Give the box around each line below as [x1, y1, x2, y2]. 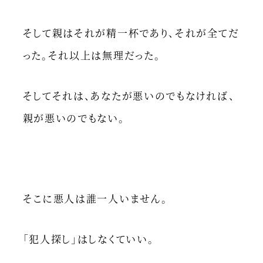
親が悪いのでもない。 [22, 110, 125, 125]
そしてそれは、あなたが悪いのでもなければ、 [22, 87, 235, 103]
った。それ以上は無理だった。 [22, 48, 161, 63]
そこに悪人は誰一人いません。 [22, 191, 168, 206]
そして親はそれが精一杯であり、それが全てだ [22, 25, 240, 41]
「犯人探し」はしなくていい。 [22, 231, 154, 246]
